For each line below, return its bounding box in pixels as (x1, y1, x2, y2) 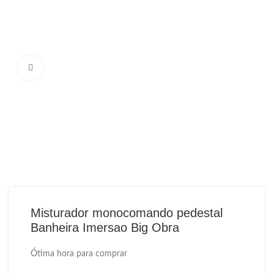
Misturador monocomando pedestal (31, 206, 223, 220)
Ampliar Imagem (43, 64, 101, 72)
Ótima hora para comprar (31, 250, 127, 259)
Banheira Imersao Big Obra (31, 221, 179, 235)
